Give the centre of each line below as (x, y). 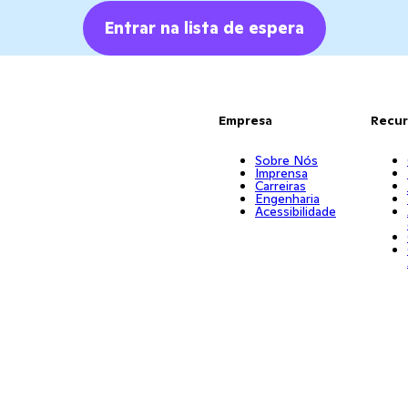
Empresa (245, 120)
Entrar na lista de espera (204, 27)
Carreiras (280, 185)
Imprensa (281, 173)
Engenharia (287, 198)
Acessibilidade (295, 211)
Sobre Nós (286, 160)
